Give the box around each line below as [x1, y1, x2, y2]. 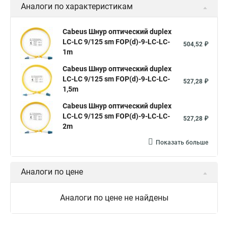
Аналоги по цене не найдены [60, 193, 168, 203]
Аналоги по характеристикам [21, 2, 133, 11]
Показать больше [156, 139, 208, 146]
